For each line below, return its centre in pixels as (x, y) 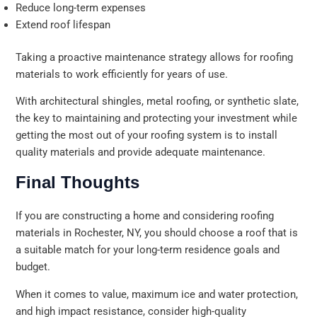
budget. (33, 267)
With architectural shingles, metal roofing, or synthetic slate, (157, 102)
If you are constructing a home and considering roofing (145, 216)
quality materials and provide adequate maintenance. (141, 152)
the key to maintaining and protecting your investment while (157, 119)
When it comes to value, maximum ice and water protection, (157, 294)
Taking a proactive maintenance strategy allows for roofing (155, 57)
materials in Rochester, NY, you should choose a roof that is (157, 233)
